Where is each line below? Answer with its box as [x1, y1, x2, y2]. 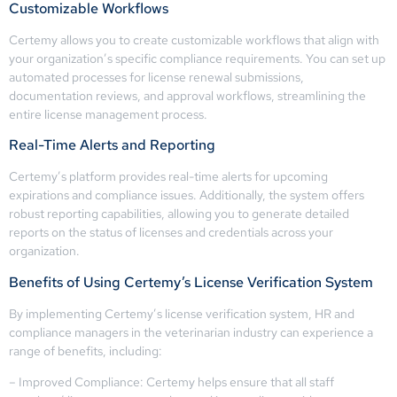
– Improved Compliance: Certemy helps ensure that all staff [9, 374, 334, 391]
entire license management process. [9, 105, 207, 122]
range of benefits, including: [9, 342, 162, 359]
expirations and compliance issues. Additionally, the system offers [9, 187, 364, 204]
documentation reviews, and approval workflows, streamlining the [9, 87, 366, 104]
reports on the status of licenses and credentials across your [9, 224, 333, 241]
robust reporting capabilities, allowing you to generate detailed [9, 206, 349, 222]
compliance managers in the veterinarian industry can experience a [9, 323, 373, 340]
